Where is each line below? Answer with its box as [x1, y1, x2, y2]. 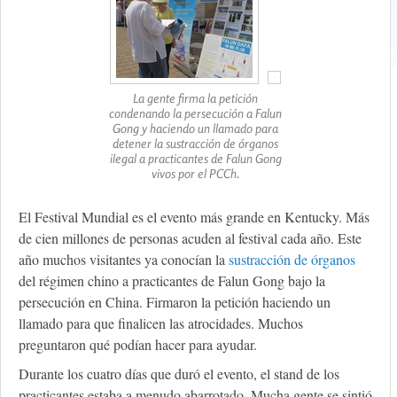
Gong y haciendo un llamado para [113, 121, 278, 136]
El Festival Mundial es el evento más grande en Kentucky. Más [19, 207, 370, 227]
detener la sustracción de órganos [113, 136, 278, 152]
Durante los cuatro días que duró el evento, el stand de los [19, 364, 339, 384]
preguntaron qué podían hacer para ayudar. [19, 335, 257, 354]
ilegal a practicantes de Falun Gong [109, 151, 282, 167]
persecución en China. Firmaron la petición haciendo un [19, 292, 331, 312]
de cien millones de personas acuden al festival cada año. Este [19, 229, 362, 248]
